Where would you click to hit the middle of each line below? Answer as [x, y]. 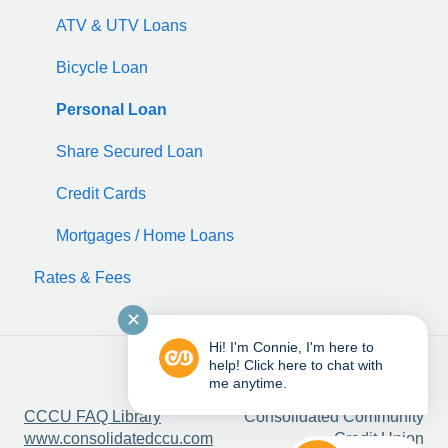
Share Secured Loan [129, 151]
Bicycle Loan [102, 67]
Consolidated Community [334, 416]
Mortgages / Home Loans [145, 235]
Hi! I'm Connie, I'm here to [291, 347]
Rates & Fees [82, 277]
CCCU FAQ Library [92, 416]
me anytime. [248, 383]
